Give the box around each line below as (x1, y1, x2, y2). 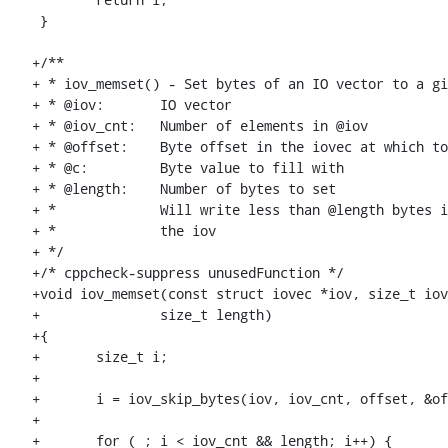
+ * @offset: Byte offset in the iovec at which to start (32, 137, 128, 157)
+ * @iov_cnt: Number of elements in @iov (32, 116, 136, 136)
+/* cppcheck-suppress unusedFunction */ (32, 263, 344, 283)
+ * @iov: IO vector (32, 95, 104, 115)
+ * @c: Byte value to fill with (32, 158, 88, 178)
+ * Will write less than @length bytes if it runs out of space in (32, 200, 64, 220)
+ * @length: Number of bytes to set (32, 179, 128, 199)
